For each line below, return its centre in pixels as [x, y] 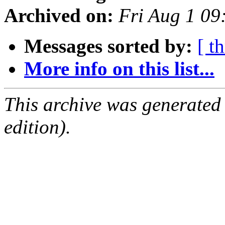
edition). [37, 127]
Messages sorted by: [108, 46]
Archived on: [59, 16]
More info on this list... [119, 69]
